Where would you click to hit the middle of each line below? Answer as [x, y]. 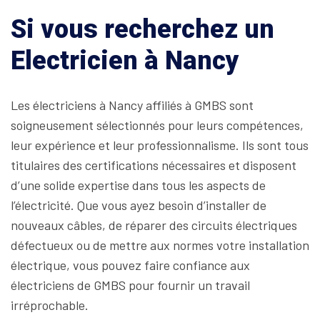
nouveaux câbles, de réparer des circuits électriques [154, 225]
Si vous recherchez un [142, 29]
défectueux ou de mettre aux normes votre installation [160, 245]
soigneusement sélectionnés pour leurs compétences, [157, 125]
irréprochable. [50, 305]
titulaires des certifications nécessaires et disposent [154, 165]
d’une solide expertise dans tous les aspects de [138, 185]
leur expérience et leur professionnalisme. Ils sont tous [160, 145]
